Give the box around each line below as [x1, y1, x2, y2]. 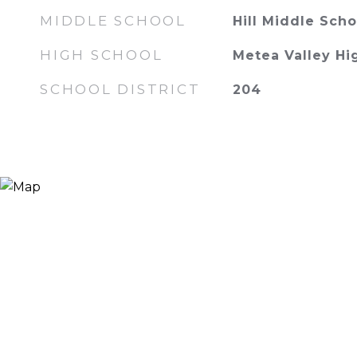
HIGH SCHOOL [40, 47, 163, 63]
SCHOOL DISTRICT [40, 81, 201, 97]
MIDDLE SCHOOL [40, 13, 186, 29]
